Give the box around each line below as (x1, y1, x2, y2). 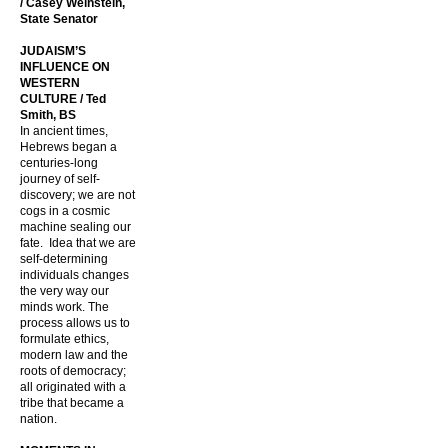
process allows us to (20, 316, 130, 330)
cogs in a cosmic (20, 204, 110, 218)
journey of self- (20, 172, 100, 186)
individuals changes (20, 268, 129, 282)
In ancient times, (20, 124, 108, 138)
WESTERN (20, 76, 80, 90)
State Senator (20, 12, 98, 26)
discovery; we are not (20, 188, 135, 202)
